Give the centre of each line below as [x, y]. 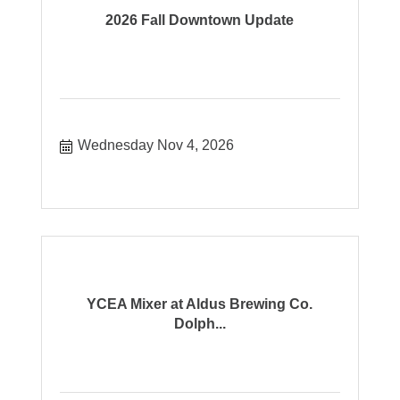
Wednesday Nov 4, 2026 [156, 145]
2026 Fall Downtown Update [200, 20]
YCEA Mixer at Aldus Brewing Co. [200, 304]
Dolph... [200, 323]
